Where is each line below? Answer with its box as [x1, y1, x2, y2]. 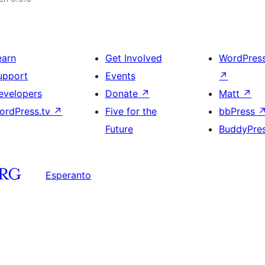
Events [105, 70, 135, 82]
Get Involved [105, 52, 162, 64]
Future [105, 123, 133, 135]
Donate [105, 88, 141, 99]
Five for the [105, 105, 157, 117]
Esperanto [46, 169, 91, 181]
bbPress [219, 105, 258, 117]
